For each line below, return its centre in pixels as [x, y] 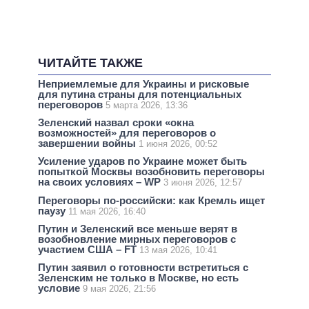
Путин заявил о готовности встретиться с [143, 268]
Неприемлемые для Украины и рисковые [143, 84]
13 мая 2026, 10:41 [178, 250]
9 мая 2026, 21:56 [119, 289]
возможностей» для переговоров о [127, 133]
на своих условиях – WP [101, 182]
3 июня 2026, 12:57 [203, 183]
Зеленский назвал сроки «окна [116, 123]
